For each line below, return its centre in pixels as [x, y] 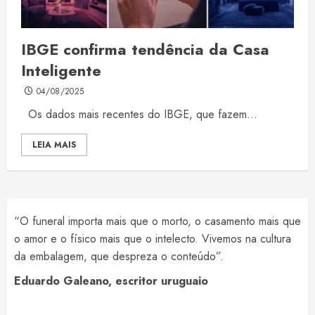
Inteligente [61, 71]
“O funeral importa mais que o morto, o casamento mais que [157, 221]
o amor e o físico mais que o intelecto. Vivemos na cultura [153, 239]
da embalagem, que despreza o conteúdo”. [119, 257]
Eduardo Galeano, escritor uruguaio [111, 281]
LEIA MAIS [54, 145]
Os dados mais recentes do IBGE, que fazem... [139, 115]
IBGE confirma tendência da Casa [145, 50]
